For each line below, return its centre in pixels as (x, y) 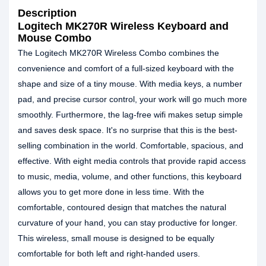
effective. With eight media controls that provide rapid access (132, 161)
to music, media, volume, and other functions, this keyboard (130, 176)
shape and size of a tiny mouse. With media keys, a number (130, 84)
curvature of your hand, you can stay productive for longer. (128, 223)
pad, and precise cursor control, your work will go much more (132, 99)
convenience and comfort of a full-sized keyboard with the (126, 68)
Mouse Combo (55, 38)
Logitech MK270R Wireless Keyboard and (123, 26)
